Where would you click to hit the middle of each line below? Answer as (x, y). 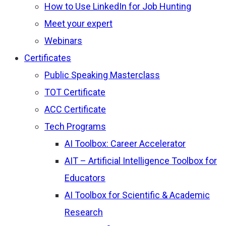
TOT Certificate (75, 92)
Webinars (63, 41)
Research (84, 212)
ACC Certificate (75, 109)
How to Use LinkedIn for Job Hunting (118, 7)
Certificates (48, 58)
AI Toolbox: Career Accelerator (125, 144)
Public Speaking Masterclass (102, 75)
